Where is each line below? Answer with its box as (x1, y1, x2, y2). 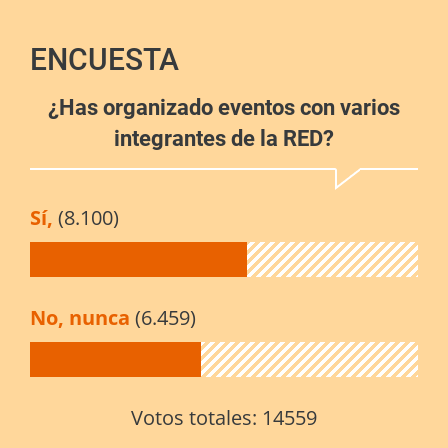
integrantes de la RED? (114, 126, 334, 152)
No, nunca (30, 304, 135, 332)
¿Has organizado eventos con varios (48, 95, 400, 121)
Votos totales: (131, 404, 262, 432)
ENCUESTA (30, 42, 179, 78)
